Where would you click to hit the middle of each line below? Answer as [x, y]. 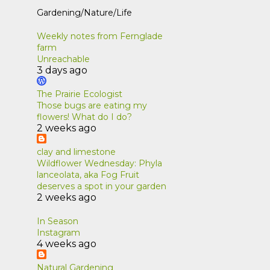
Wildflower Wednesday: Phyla [99, 163]
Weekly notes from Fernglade [99, 36]
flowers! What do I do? [84, 117]
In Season [57, 221]
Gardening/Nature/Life [84, 12]
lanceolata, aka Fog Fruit [88, 174]
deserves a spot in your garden [101, 186]
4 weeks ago [66, 243]
